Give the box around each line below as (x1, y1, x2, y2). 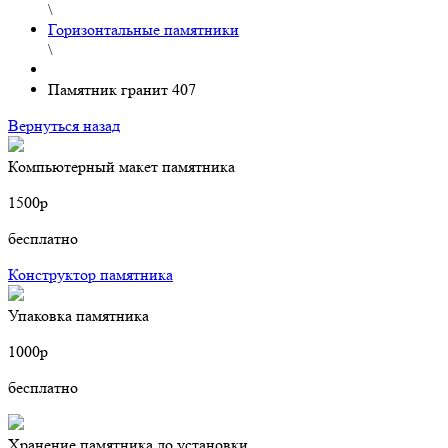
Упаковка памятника (8, 306, 149, 325)
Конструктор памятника (8, 265, 173, 284)
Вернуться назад (8, 116, 120, 135)
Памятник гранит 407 (48, 80, 196, 99)
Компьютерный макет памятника (8, 157, 235, 176)
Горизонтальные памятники (48, 20, 239, 39)
